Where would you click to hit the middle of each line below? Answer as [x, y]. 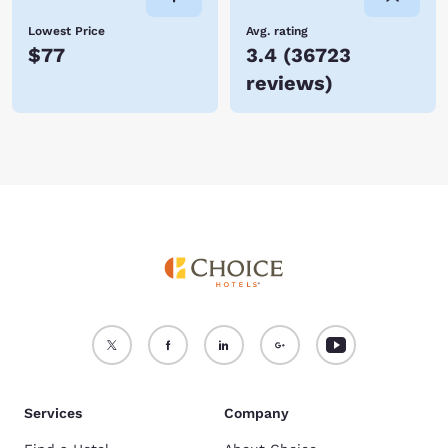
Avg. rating [277, 31]
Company [256, 413]
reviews [285, 83]
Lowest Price [66, 31]
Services [53, 413]
